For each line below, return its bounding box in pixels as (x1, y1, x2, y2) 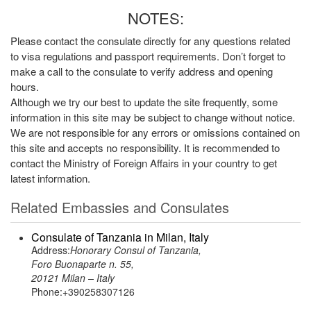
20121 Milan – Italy (31, 271, 115, 285)
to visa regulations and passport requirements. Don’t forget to (10, 49, 285, 63)
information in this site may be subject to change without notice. (10, 110, 295, 124)
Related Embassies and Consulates (10, 197, 229, 217)
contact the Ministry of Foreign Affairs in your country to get (10, 155, 277, 170)
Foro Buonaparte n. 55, (31, 257, 134, 271)
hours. (10, 79, 39, 94)
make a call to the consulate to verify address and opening (10, 64, 273, 78)
